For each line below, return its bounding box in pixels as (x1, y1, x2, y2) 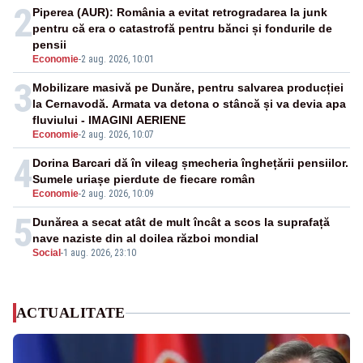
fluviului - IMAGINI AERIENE (32, 113, 186, 127)
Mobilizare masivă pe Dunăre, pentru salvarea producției (32, 81, 344, 95)
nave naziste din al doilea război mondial (32, 232, 258, 246)
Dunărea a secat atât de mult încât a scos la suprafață (32, 216, 330, 229)
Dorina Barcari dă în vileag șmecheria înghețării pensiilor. (32, 156, 348, 170)
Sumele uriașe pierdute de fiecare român (32, 173, 255, 186)
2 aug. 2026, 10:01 (81, 53, 154, 66)
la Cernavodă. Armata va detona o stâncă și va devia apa (32, 97, 346, 111)
